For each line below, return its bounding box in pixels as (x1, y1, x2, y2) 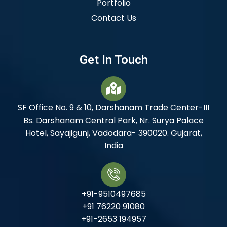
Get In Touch (79, 52, 148, 67)
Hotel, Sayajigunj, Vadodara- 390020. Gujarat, (25, 127, 202, 139)
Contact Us (91, 12, 136, 24)
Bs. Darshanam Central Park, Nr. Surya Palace (23, 114, 204, 126)
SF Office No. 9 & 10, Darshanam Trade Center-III (18, 101, 209, 113)
